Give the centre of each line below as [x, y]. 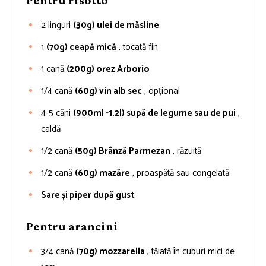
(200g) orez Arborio [108, 69]
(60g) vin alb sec [108, 91]
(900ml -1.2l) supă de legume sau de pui [154, 113]
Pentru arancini [72, 226]
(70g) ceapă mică [81, 47]
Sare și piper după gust [88, 195]
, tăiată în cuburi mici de [191, 251]
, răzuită [187, 151]
